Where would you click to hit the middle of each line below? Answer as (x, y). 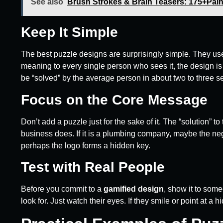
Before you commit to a (62, 189)
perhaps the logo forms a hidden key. (86, 145)
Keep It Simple (69, 32)
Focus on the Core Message (114, 100)
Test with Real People (93, 167)
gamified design (134, 189)
